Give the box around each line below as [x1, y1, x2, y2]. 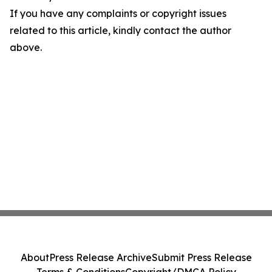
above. [10, 41, 42, 54]
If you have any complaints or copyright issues [10, 7, 226, 20]
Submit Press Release [151, 251, 252, 263]
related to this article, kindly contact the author [10, 24, 231, 37]
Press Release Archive [49, 251, 152, 263]
